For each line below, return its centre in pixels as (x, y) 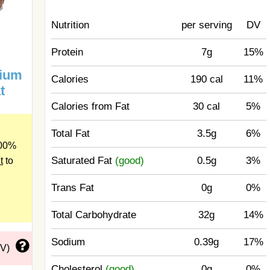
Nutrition (71, 25)
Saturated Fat (83, 161)
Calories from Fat (91, 106)
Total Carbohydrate (94, 215)
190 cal (206, 79)
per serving (206, 25)
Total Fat (71, 133)
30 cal (207, 106)
